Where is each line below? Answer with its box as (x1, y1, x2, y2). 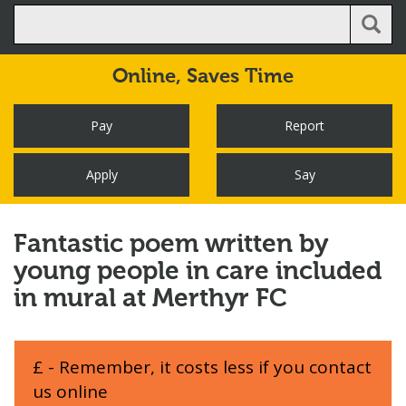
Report (285, 117, 324, 134)
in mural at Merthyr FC (14, 286, 287, 312)
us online (33, 380, 108, 403)
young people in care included (14, 259, 382, 285)
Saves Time (187, 67, 294, 87)
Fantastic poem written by (14, 232, 328, 257)
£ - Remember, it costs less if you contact (33, 355, 372, 379)
